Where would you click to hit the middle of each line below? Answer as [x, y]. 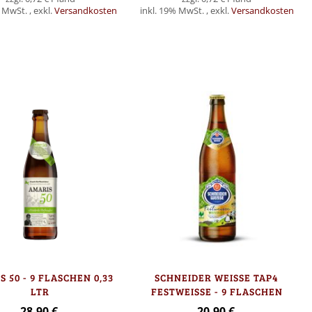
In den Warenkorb [139, 44]
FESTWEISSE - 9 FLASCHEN [217, 291]
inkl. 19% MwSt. [173, 10]
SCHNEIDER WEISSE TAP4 [217, 277]
